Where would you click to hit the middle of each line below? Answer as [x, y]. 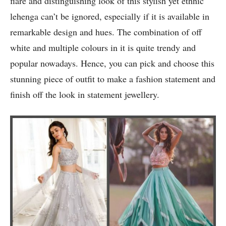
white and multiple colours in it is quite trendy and [103, 48]
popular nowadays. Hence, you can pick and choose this [112, 63]
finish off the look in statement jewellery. [85, 95]
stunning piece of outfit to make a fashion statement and [113, 79]
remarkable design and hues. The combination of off [106, 32]
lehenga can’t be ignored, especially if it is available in [110, 16]
